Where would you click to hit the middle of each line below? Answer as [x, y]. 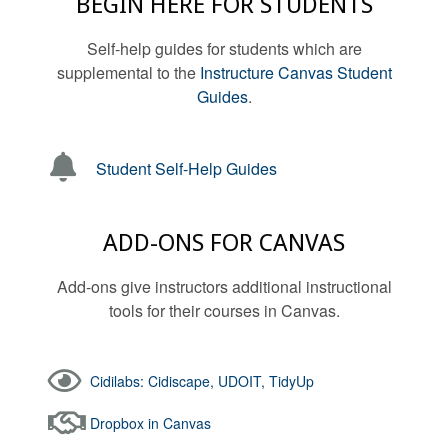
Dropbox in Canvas [150, 422]
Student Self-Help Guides [186, 168]
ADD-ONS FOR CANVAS [224, 242]
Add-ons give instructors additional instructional [224, 286]
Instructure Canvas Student [295, 72]
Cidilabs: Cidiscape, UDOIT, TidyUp [202, 380]
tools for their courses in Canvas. [224, 310]
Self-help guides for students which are [224, 48]
